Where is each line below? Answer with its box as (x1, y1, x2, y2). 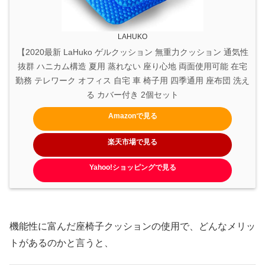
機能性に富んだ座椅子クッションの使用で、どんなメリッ (9, 221, 256, 231)
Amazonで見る (108, 112, 157, 120)
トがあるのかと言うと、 (9, 237, 114, 248)
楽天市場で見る (108, 137, 157, 146)
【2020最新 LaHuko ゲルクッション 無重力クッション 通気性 (17, 47, 248, 57)
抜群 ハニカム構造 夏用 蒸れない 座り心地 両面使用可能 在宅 (18, 62, 247, 72)
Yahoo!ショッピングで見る (89, 163, 176, 172)
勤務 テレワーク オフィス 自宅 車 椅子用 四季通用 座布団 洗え (15, 76, 250, 86)
